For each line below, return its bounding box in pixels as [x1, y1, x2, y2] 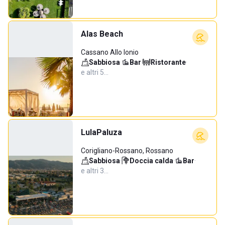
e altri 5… [81, 68, 108, 76]
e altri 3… [81, 167, 108, 175]
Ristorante [151, 58, 186, 66]
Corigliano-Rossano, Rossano [81, 147, 173, 155]
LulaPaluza [81, 128, 122, 137]
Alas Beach [81, 29, 123, 39]
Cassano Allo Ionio [81, 48, 139, 56]
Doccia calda [130, 157, 173, 165]
